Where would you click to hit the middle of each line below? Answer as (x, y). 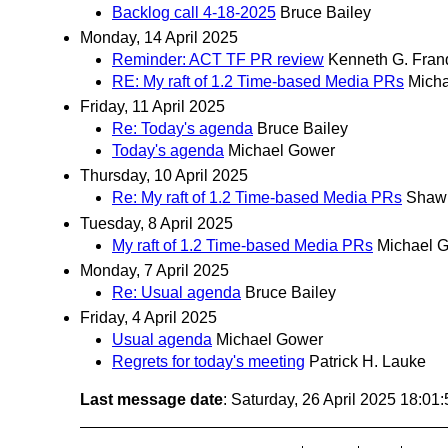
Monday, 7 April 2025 (154, 270)
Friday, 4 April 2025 (148, 318)
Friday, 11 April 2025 (152, 107)
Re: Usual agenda (176, 292)
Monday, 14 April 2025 (159, 38)
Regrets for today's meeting (208, 362)
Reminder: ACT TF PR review (218, 60)
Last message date (151, 400)
